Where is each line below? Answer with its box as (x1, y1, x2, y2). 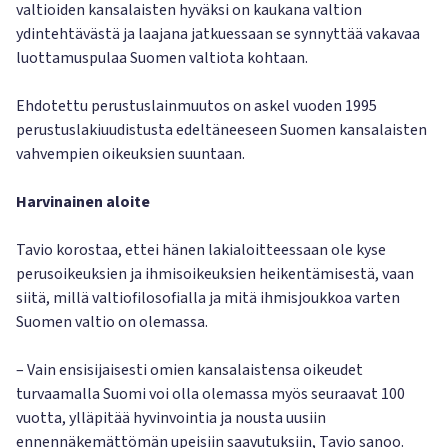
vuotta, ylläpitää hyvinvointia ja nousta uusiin (16, 407, 326, 429)
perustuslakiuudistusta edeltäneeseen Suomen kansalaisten (16, 119, 427, 141)
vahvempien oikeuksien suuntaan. (16, 143, 245, 165)
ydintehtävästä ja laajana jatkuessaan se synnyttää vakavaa (16, 23, 420, 45)
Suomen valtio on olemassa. (16, 311, 208, 333)
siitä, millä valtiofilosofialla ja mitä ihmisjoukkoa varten (16, 287, 400, 309)
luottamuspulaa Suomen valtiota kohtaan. (16, 47, 308, 69)
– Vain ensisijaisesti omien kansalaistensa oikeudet (16, 359, 363, 381)
